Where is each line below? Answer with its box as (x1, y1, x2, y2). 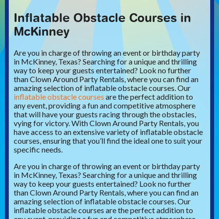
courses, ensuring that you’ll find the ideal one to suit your (14, 135, 202, 145)
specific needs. (14, 144, 63, 154)
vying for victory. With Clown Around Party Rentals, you (14, 118, 199, 128)
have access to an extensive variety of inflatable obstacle (14, 127, 203, 136)
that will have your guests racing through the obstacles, (14, 109, 196, 119)
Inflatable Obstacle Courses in (14, 10, 191, 25)
